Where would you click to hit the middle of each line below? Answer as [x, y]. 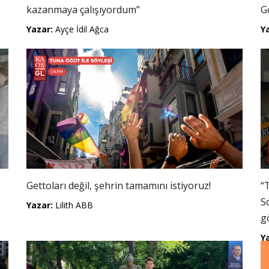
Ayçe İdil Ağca [81, 29]
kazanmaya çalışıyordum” [83, 10]
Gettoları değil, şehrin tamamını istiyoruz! [119, 186]
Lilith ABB [73, 205]
